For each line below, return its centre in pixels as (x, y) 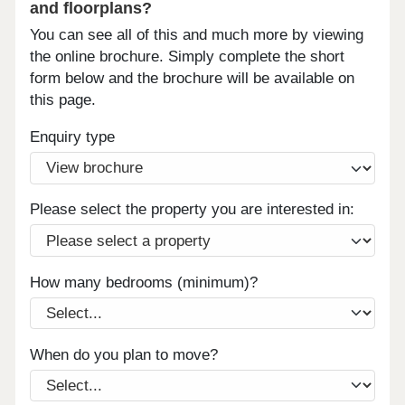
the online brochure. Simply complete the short (188, 57)
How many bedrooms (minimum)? (144, 282)
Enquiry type (73, 137)
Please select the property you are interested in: (193, 210)
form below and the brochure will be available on (193, 79)
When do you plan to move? (124, 354)
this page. (63, 100)
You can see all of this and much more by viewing (197, 35)
